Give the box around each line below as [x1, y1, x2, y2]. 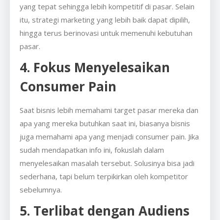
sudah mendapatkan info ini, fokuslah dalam [20, 144, 164, 155]
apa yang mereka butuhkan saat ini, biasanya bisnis [20, 118, 190, 128]
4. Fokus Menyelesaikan [20, 58, 170, 76]
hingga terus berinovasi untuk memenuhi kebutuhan [20, 27, 192, 38]
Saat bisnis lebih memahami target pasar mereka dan [20, 105, 198, 115]
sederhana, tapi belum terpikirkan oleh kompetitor [20, 171, 188, 181]
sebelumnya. [20, 184, 64, 194]
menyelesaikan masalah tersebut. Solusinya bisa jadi [20, 158, 194, 168]
